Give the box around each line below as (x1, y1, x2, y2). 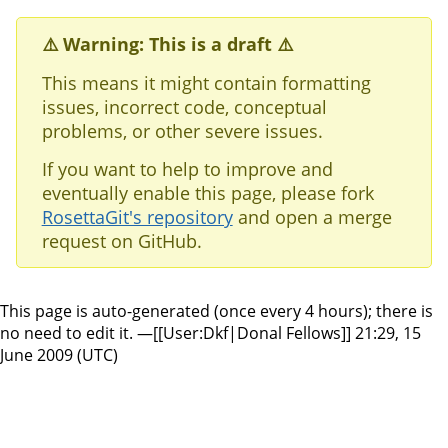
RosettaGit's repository (41, 204, 233, 229)
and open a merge (232, 204, 392, 229)
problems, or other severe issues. (41, 118, 323, 143)
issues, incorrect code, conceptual (41, 94, 327, 119)
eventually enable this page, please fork (41, 180, 374, 205)
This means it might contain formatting (41, 70, 371, 95)
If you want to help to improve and (41, 156, 333, 181)
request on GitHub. (41, 228, 202, 253)
